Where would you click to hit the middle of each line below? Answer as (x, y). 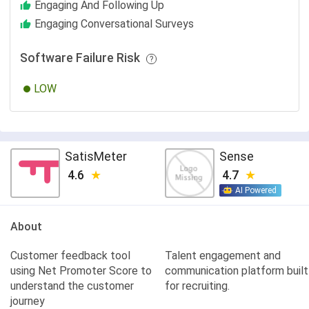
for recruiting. (197, 286)
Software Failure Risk (81, 58)
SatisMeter (96, 157)
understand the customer (72, 286)
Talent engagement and (223, 256)
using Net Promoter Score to (81, 271)
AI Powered (256, 190)
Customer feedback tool (70, 256)
